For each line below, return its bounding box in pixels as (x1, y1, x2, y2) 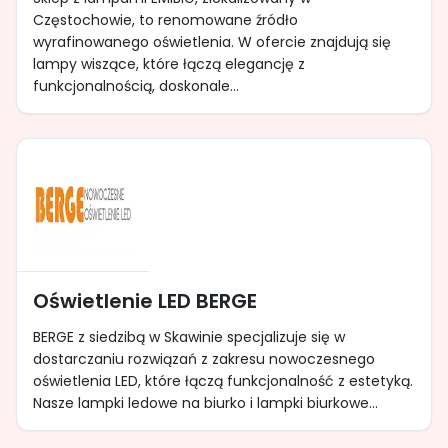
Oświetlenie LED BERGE (33, 287, 257, 315)
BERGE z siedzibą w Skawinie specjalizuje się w (33, 327, 345, 347)
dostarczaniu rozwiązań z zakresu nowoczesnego (33, 349, 375, 369)
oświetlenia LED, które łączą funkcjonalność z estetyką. (33, 371, 413, 391)
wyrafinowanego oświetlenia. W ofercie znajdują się (33, 32, 391, 52)
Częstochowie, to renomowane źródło (33, 10, 298, 30)
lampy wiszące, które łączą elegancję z (33, 54, 305, 74)
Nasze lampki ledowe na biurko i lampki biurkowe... (33, 393, 378, 413)
